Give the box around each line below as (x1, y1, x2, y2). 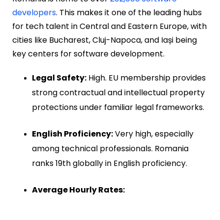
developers (12, 6, 56, 18)
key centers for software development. (12, 48, 165, 59)
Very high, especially (113, 128, 193, 139)
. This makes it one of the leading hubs (56, 6, 202, 18)
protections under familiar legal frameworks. (32, 101, 204, 113)
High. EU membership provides (86, 72, 206, 83)
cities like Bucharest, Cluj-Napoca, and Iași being (12, 34, 197, 46)
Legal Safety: (32, 72, 86, 83)
